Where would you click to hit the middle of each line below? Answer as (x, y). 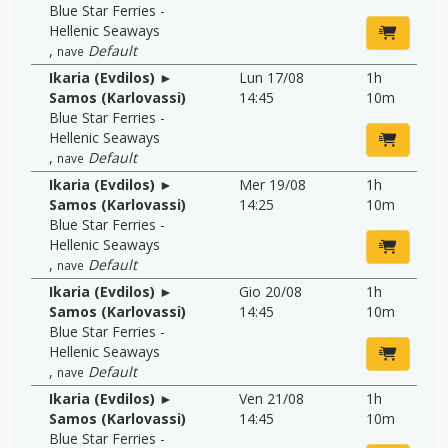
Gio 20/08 (270, 291)
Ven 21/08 (271, 398)
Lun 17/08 (271, 77)
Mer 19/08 (272, 184)
